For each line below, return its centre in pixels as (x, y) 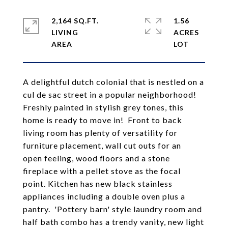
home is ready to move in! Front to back (103, 120)
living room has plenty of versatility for (100, 133)
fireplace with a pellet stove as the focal (102, 171)
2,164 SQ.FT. (75, 21)
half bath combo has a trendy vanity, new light (113, 222)
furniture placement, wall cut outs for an (102, 145)
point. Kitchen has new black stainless (98, 183)
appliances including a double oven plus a (104, 196)
